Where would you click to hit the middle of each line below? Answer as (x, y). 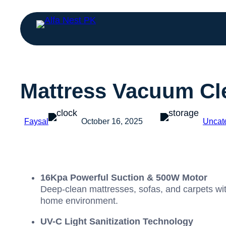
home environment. (79, 201)
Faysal (36, 121)
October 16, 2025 (112, 121)
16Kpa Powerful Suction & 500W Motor (124, 178)
